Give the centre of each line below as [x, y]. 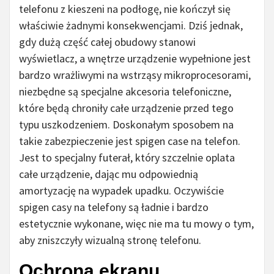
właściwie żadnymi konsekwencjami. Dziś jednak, [131, 26]
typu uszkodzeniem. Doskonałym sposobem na [126, 125]
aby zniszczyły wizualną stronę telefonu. [110, 240]
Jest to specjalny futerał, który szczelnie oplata [127, 158]
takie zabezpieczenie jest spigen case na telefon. [130, 141]
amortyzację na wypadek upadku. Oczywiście [121, 191]
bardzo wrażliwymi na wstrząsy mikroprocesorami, [135, 75]
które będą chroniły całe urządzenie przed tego [126, 108]
